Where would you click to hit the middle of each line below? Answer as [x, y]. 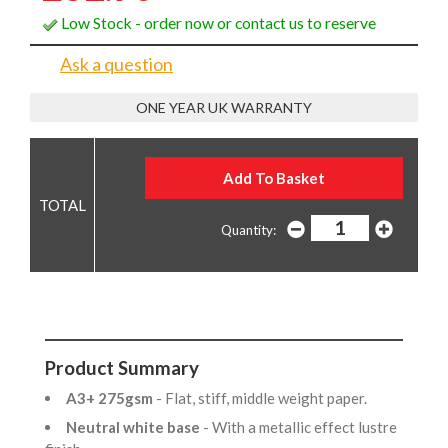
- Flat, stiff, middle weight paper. [264, 397]
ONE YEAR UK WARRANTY [224, 107]
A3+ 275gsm [111, 397]
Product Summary [122, 368]
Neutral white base [134, 427]
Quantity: [248, 230]
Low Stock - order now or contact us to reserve [217, 22]
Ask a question [116, 63]
